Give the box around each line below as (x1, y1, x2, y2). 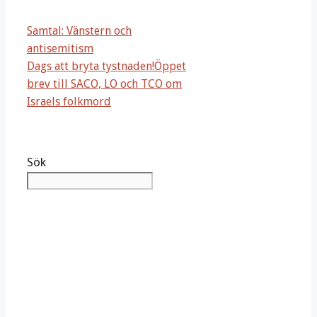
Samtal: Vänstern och (27, 24, 132, 38)
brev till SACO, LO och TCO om (27, 77, 182, 91)
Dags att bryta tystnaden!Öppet (27, 59, 186, 74)
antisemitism (27, 42, 93, 56)
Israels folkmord (27, 95, 111, 109)
